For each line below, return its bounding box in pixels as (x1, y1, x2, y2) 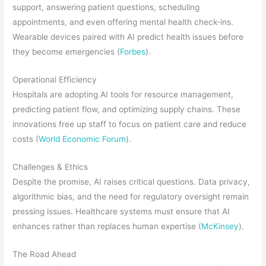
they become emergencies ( (12, 47, 121, 57)
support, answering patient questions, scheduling (12, 2, 200, 12)
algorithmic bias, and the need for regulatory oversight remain (12, 191, 249, 201)
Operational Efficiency (12, 75, 97, 85)
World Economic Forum (39, 134, 126, 144)
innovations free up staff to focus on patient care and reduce (12, 119, 247, 129)
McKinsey (201, 221, 239, 231)
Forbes (120, 47, 146, 57)
